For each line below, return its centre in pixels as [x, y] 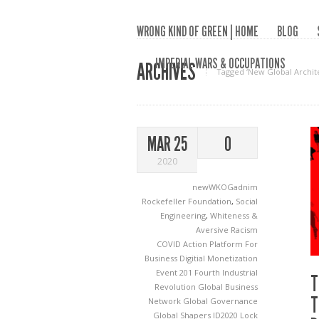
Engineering [183, 215]
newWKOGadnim [225, 187]
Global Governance [220, 301]
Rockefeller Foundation [187, 201]
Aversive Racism [227, 230]
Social [247, 201]
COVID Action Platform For [207, 244]
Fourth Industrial [226, 272]
